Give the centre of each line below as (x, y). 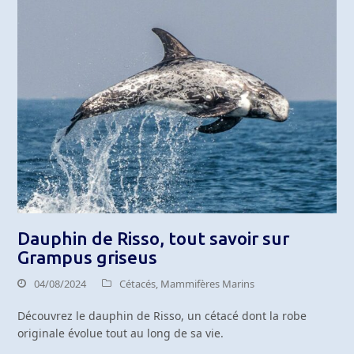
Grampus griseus (88, 258)
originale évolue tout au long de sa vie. (121, 333)
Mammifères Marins (208, 284)
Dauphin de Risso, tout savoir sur (154, 239)
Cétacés (138, 284)
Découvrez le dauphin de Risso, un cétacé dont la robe (162, 316)
